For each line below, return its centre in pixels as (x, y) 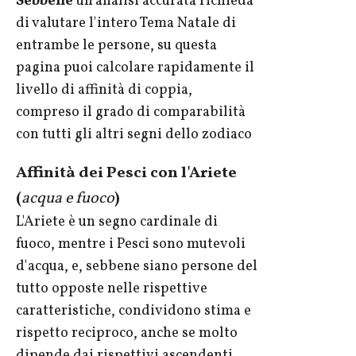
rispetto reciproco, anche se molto (127, 334)
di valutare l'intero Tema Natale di (126, 24)
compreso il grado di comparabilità (131, 113)
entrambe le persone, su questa (116, 46)
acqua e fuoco (68, 199)
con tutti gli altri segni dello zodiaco (134, 135)
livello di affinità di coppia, (104, 91)
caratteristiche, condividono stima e (133, 311)
